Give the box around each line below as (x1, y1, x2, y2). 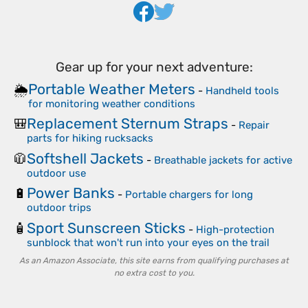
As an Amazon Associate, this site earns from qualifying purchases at (19, 256, 289, 266)
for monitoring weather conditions (28, 97, 195, 110)
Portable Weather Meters (28, 80, 195, 98)
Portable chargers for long (125, 188, 253, 201)
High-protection (196, 223, 274, 236)
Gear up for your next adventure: (55, 59, 253, 76)
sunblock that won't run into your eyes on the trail (27, 236, 269, 249)
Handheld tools (206, 84, 279, 97)
